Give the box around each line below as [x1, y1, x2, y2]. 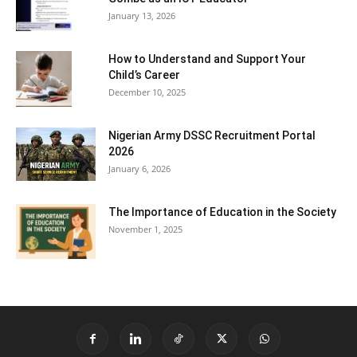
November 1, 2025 [108, 223, 182, 236]
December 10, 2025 [108, 86, 186, 99]
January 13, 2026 [108, 10, 175, 22]
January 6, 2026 [108, 163, 171, 175]
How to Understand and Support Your [108, 53, 306, 66]
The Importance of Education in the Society [108, 206, 336, 219]
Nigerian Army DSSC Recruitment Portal [108, 129, 316, 143]
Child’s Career [108, 69, 180, 82]
